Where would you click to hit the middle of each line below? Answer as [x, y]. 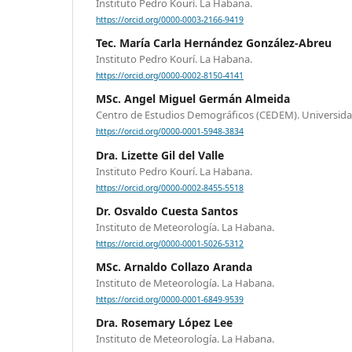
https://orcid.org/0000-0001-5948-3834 [170, 132]
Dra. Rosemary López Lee [164, 323]
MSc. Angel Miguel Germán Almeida [193, 99]
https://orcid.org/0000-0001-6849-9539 [170, 300]
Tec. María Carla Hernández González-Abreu [214, 43]
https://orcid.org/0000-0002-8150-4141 [170, 76]
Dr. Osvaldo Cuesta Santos [167, 211]
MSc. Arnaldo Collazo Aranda [174, 266]
